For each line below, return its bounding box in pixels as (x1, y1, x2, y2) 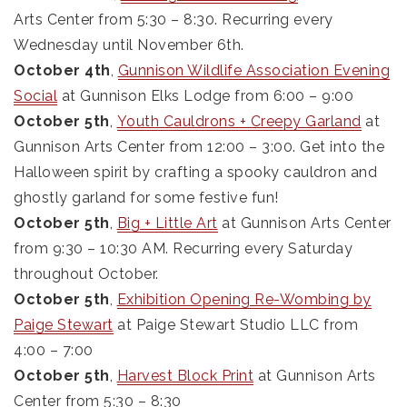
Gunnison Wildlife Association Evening (117, 61, 390, 79)
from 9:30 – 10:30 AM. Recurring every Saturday (14, 239, 352, 257)
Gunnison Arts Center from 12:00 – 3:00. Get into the (14, 137, 384, 155)
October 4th (14, 61, 111, 79)
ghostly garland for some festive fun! (14, 188, 279, 206)
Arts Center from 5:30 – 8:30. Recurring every (14, 10, 333, 28)
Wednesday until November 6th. (14, 35, 244, 54)
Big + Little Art (116, 213, 218, 232)
